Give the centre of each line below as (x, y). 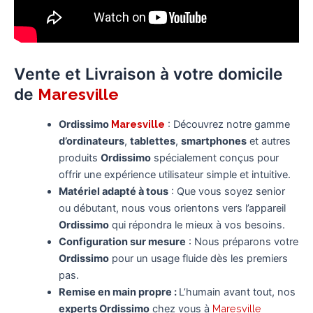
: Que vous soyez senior (226, 191)
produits (79, 158)
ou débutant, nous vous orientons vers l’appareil (172, 208)
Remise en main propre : (118, 292)
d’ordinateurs (91, 141)
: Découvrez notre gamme (228, 124)
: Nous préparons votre (242, 241)
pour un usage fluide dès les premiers (198, 258)
